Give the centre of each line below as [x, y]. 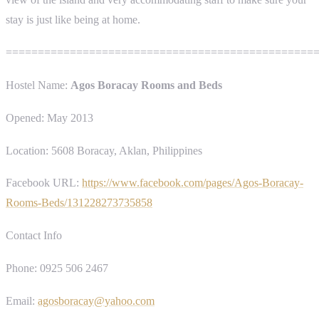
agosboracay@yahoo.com [96, 301]
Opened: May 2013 [49, 117]
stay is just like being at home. [73, 19]
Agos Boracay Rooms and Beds [146, 85]
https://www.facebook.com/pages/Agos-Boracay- [193, 183]
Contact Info [34, 236]
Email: [22, 301]
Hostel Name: [38, 85]
